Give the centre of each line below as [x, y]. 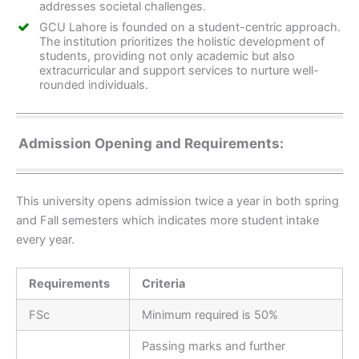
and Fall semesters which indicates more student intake [167, 220]
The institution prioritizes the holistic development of [182, 42]
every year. [45, 239]
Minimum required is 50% [210, 315]
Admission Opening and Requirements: [151, 143]
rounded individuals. [94, 85]
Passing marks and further [213, 347]
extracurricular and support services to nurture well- [179, 71]
